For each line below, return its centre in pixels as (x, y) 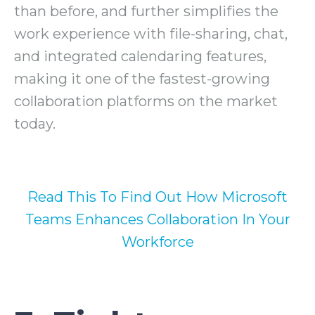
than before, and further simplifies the (146, 12)
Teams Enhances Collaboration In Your (157, 220)
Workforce (157, 242)
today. (35, 124)
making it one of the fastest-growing (142, 79)
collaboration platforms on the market (146, 102)
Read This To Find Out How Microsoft (157, 197)
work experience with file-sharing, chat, (151, 34)
